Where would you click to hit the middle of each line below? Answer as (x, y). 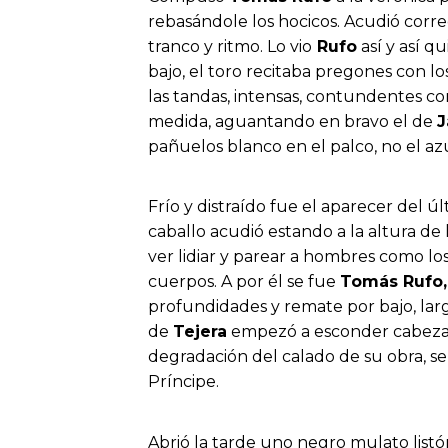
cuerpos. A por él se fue (244, 282)
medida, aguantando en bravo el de (292, 122)
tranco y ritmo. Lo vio (230, 47)
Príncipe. (183, 382)
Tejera (200, 332)
